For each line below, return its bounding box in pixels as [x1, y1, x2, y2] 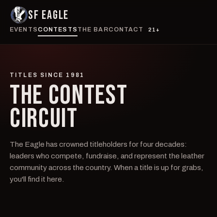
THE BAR [77, 26, 108, 33]
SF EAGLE [28, 7, 69, 23]
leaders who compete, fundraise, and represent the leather [10, 152, 204, 160]
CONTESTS [37, 26, 77, 33]
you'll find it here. [10, 175, 64, 183]
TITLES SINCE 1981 [10, 72, 85, 78]
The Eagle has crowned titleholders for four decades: [10, 140, 187, 148]
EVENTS [10, 26, 38, 33]
